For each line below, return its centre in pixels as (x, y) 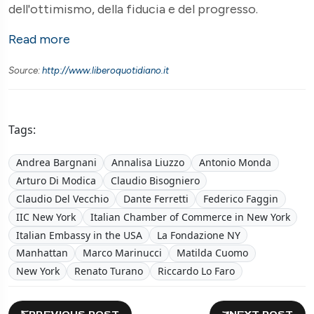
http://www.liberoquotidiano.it (105, 70)
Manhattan (42, 253)
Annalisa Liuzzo (148, 163)
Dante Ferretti (156, 199)
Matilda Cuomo (212, 253)
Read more (39, 40)
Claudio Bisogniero (155, 181)
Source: (25, 70)
